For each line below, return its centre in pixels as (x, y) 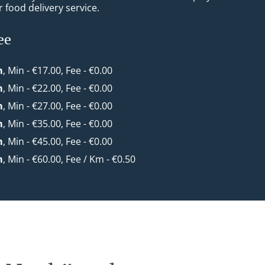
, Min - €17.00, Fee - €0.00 (58, 70)
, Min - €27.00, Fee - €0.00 (58, 106)
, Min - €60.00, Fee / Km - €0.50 (70, 159)
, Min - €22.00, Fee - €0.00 (58, 88)
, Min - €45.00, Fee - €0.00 (58, 141)
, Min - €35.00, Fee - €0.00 (58, 124)
